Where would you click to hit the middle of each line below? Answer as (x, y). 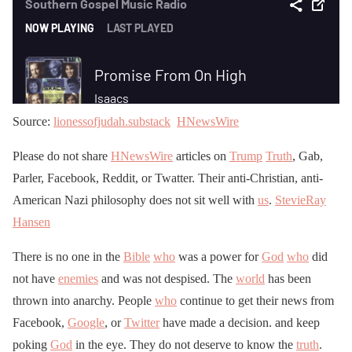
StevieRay (301, 200)
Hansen (31, 222)
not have (35, 279)
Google (86, 323)
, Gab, (308, 156)
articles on (201, 156)
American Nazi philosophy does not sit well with (135, 200)
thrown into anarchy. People (84, 301)
